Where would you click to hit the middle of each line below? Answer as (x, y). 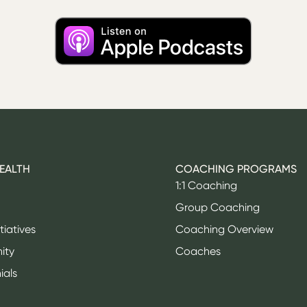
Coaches (198, 251)
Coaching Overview (224, 229)
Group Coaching (218, 207)
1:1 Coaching (206, 185)
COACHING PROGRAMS (236, 169)
